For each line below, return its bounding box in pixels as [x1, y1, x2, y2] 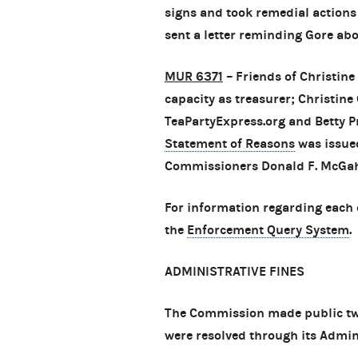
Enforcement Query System [187, 222, 349, 238]
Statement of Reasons [165, 136, 295, 152]
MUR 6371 [165, 69, 223, 85]
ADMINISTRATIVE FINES [165, 264, 304, 280]
